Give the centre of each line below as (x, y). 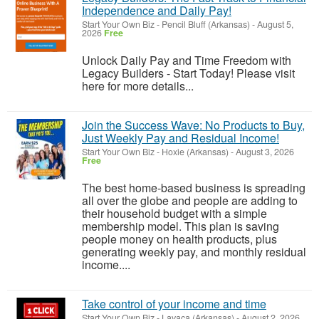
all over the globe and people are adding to (190, 200)
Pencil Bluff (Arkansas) (206, 24)
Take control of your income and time (174, 304)
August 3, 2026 (264, 152)
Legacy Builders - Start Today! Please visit (188, 73)
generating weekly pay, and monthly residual (194, 252)
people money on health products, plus (179, 239)
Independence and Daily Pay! (157, 10)
